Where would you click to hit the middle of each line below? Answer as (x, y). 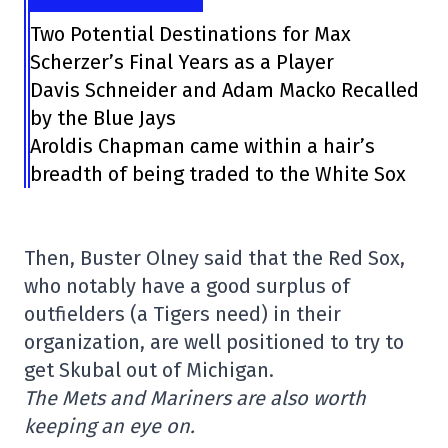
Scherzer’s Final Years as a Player (182, 62)
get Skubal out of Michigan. (149, 370)
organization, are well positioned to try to (214, 342)
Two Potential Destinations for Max (191, 34)
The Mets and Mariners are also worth (195, 398)
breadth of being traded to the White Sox (218, 174)
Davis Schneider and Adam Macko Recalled (225, 90)
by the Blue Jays (103, 118)
